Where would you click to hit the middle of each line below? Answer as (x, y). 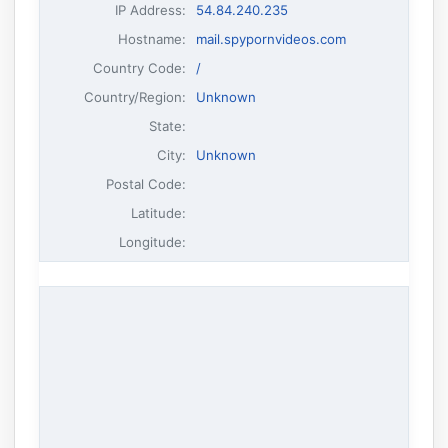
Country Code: (140, 67)
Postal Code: (146, 183)
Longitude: (153, 241)
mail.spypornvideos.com (270, 38)
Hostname (150, 38)
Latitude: (159, 212)
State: (168, 125)
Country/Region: (135, 96)
